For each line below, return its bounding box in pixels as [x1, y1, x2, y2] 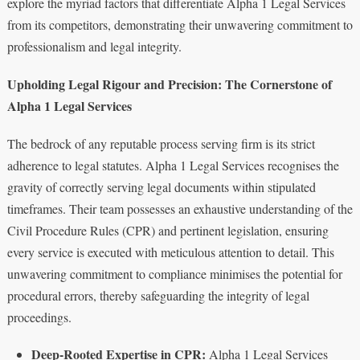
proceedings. [6, 308, 72, 325]
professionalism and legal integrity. [6, 37, 182, 55]
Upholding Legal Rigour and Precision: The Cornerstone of [6, 74, 332, 93]
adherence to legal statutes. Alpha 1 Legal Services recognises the [6, 156, 339, 174]
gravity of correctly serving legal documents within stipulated [6, 178, 316, 195]
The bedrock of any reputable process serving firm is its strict [6, 134, 315, 152]
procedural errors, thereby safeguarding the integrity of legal [6, 286, 309, 304]
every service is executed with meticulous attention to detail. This [6, 243, 334, 260]
